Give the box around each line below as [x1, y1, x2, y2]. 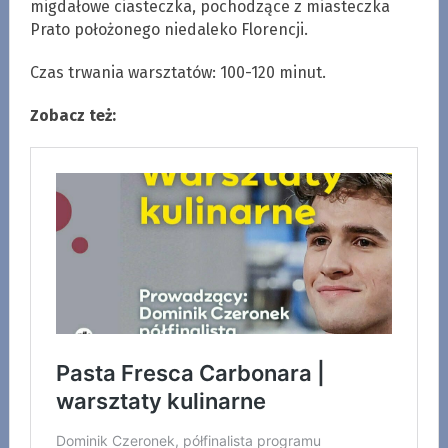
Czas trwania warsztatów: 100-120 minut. [29, 62, 326, 82]
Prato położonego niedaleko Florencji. [29, 19, 308, 39]
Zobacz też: [29, 105, 116, 125]
